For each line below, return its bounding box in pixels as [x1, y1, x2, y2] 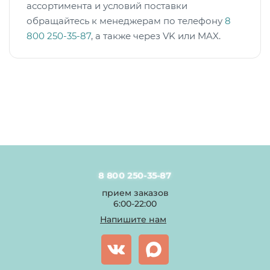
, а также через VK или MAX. [91, 30, 221, 42]
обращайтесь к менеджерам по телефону [27, 15, 225, 27]
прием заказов [101, 187, 169, 198]
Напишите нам [100, 214, 166, 225]
